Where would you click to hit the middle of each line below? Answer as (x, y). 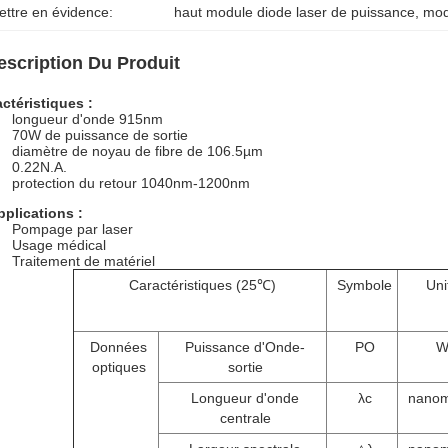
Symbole (364, 285)
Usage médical (59, 245)
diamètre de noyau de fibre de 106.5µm (137, 151)
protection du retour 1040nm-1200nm (131, 183)
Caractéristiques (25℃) (202, 285)
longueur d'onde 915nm (87, 119)
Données (118, 347)
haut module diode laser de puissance (295, 12)
